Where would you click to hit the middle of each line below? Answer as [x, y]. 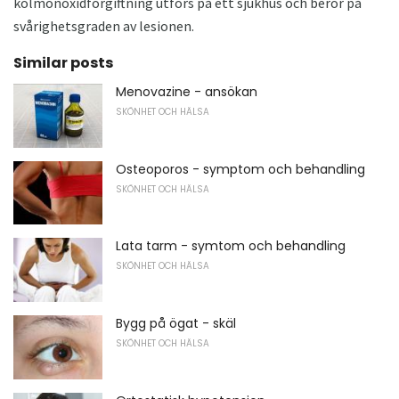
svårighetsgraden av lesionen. [104, 26]
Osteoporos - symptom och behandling [240, 169]
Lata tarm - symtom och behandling [231, 246]
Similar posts [63, 63]
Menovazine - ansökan [187, 92]
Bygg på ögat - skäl [176, 324]
